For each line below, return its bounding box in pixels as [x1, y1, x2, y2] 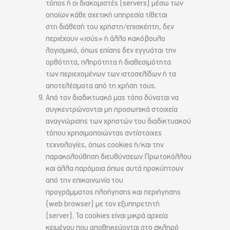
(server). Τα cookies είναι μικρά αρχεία [46, 211, 168, 221]
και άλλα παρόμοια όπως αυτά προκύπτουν [46, 164, 183, 174]
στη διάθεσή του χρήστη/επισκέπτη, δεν [46, 22, 174, 32]
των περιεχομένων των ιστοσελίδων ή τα [46, 69, 176, 80]
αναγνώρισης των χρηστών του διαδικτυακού [46, 117, 191, 127]
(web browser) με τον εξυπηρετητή [46, 199, 160, 209]
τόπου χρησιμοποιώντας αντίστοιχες [46, 128, 162, 139]
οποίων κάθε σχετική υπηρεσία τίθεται [46, 10, 167, 21]
